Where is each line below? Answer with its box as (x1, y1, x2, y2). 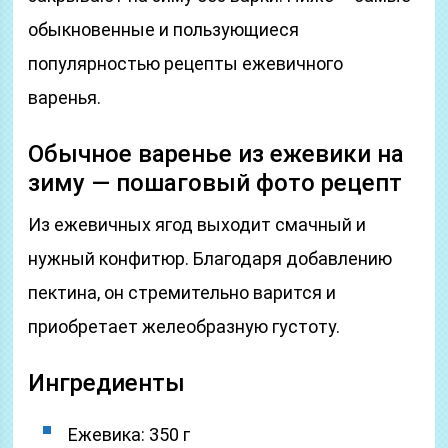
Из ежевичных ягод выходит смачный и (28, 214, 367, 235)
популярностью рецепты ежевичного (28, 53, 344, 74)
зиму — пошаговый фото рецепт (28, 169, 403, 197)
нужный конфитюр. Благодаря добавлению (28, 248, 393, 269)
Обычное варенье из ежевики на (28, 140, 405, 168)
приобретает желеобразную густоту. (28, 316, 341, 337)
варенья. (28, 87, 102, 108)
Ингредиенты (28, 369, 186, 397)
